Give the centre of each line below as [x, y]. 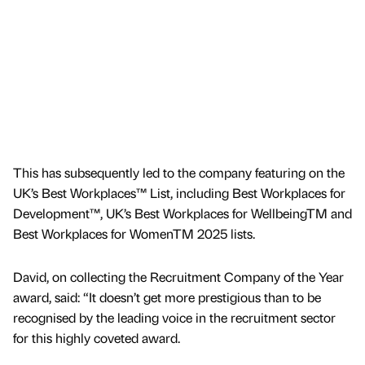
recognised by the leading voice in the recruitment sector [174, 318]
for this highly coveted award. [98, 338]
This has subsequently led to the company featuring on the [179, 173]
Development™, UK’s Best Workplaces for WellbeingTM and [182, 213]
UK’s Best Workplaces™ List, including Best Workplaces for [179, 193]
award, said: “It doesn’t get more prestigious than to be [167, 297]
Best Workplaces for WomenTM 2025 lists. [134, 234]
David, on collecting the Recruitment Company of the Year [178, 277]
